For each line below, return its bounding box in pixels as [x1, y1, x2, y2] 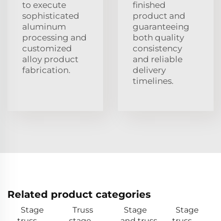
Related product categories [7, 188, 151, 200]
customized [22, 43, 72, 53]
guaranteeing [133, 21, 189, 32]
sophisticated [22, 10, 79, 21]
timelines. [133, 75, 174, 86]
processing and [22, 32, 87, 42]
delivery [133, 65, 166, 75]
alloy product [22, 54, 78, 64]
